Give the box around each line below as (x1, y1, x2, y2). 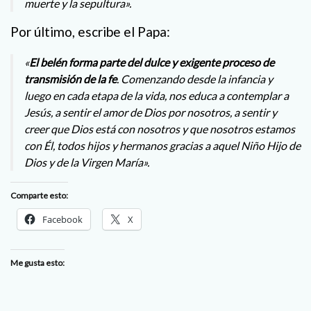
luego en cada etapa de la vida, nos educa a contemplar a (24, 88, 289, 102)
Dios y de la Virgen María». (24, 155, 149, 169)
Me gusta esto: (10, 257, 65, 268)
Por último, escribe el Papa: (10, 23, 170, 40)
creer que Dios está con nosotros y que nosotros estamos (24, 121, 295, 135)
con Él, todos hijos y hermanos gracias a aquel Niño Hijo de (24, 138, 301, 152)
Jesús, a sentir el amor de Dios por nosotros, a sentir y (24, 105, 277, 119)
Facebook (42, 212, 83, 226)
